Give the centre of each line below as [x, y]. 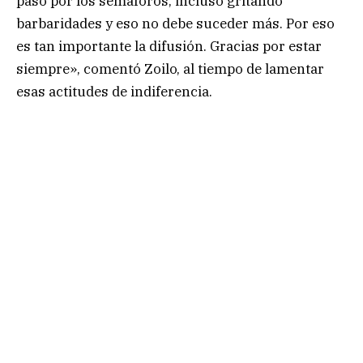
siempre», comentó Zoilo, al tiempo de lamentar [170, 69]
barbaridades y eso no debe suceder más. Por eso [175, 24]
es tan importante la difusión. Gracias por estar [169, 47]
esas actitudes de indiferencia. [114, 92]
